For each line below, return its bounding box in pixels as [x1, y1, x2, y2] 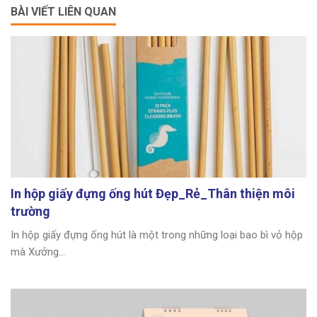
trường [11, 204, 50, 219]
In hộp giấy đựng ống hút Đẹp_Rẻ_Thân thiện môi [11, 186, 295, 202]
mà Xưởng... [11, 246, 65, 259]
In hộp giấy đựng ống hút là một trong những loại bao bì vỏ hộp [11, 229, 303, 242]
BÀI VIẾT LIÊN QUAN [11, 5, 116, 19]
